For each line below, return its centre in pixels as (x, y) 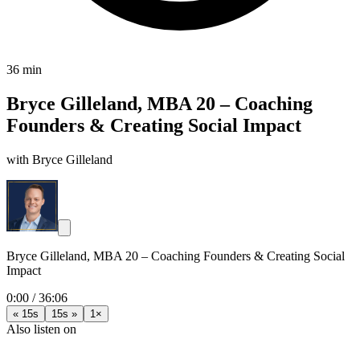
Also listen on (41, 329)
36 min (24, 70)
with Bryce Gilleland (59, 159)
